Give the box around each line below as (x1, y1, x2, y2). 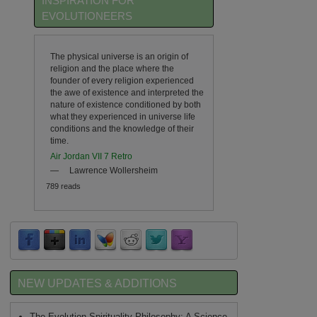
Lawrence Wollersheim (69, 165, 158, 175)
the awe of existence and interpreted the (50, 87, 204, 97)
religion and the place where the (50, 63, 174, 73)
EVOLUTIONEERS (42, 11, 133, 23)
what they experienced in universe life (50, 111, 195, 121)
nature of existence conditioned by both (50, 99, 201, 109)
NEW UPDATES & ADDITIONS (18, 277, 177, 290)
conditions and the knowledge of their (50, 123, 194, 133)
